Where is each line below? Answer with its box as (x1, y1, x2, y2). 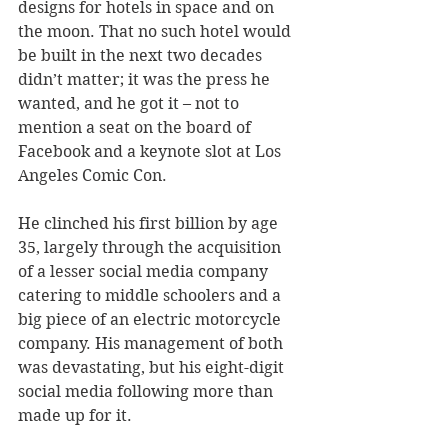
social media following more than (18, 381, 277, 401)
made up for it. (18, 405, 136, 425)
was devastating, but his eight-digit (18, 357, 288, 377)
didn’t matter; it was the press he (18, 69, 274, 89)
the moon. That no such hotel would (18, 21, 295, 41)
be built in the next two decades (18, 45, 266, 65)
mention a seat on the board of (18, 117, 255, 137)
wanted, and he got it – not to (18, 93, 243, 113)
